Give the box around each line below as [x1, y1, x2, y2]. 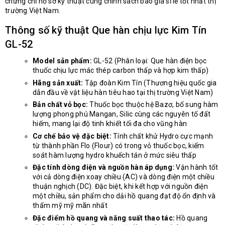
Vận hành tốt [174, 163, 218, 172]
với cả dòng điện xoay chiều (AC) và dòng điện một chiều [33, 173, 214, 181]
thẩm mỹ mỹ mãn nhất [33, 201, 107, 210]
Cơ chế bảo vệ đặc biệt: [33, 132, 111, 140]
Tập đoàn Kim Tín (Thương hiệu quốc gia [83, 78, 217, 87]
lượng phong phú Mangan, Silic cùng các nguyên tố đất [33, 110, 210, 119]
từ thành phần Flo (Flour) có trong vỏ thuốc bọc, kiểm [33, 141, 204, 150]
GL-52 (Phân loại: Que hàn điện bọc [91, 56, 207, 65]
